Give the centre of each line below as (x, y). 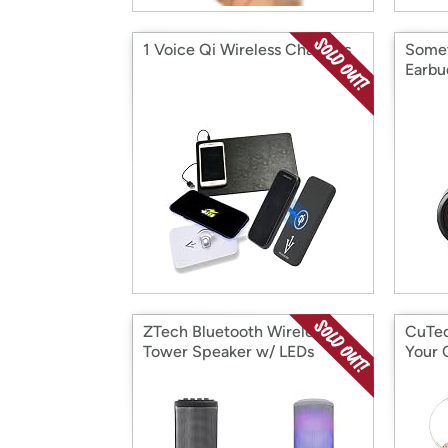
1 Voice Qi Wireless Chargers (247, 49)
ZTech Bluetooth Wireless (235, 331)
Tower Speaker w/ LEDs (228, 351)
